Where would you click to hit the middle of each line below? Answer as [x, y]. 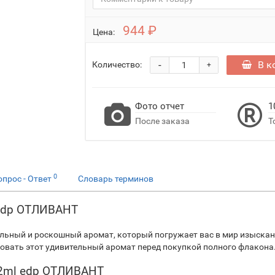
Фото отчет [160, 106]
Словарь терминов [116, 179]
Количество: [117, 64]
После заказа [163, 121]
